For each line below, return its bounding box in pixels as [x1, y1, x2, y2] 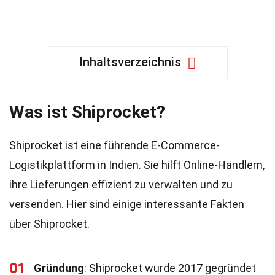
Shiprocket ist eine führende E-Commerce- [9, 139, 220, 152]
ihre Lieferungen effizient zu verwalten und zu [9, 178, 233, 191]
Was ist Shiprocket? [9, 102, 165, 122]
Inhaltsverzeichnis [79, 55, 181, 69]
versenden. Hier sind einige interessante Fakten [9, 198, 244, 211]
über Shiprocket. [9, 217, 90, 230]
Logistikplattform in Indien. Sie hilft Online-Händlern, [9, 158, 265, 171]
